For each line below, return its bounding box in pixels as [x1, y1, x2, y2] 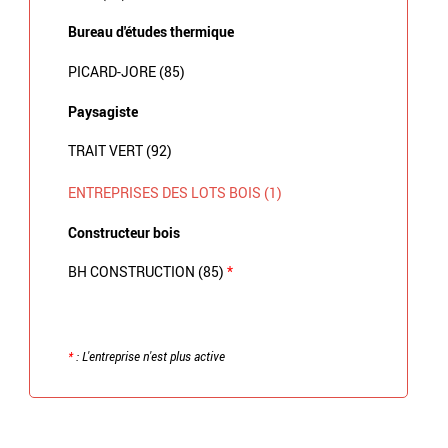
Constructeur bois [67, 222, 180, 242]
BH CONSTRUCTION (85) [67, 262, 227, 282]
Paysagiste [67, 101, 138, 121]
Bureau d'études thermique [67, 22, 234, 42]
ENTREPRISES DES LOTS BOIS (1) [67, 183, 282, 203]
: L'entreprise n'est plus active [72, 348, 225, 365]
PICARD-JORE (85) [67, 61, 185, 81]
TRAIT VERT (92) [67, 141, 172, 161]
